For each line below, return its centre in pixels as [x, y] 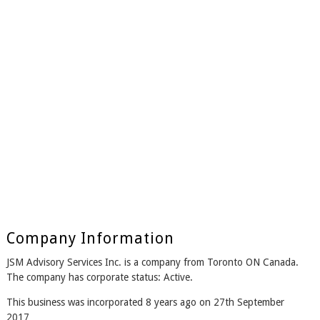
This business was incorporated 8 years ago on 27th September [145, 302]
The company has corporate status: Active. [99, 277]
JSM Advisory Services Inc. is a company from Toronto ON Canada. [152, 262]
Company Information [90, 239]
